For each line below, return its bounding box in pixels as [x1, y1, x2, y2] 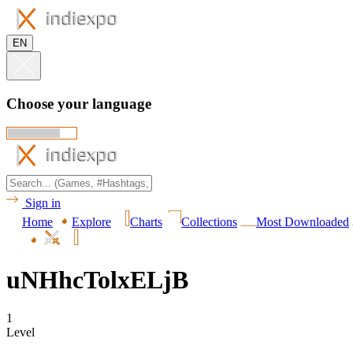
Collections [181, 215, 237, 229]
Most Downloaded [256, 215, 349, 229]
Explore [72, 215, 111, 229]
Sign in [25, 196, 61, 210]
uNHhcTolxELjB [6, 265, 188, 294]
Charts [130, 215, 162, 229]
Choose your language [6, 95, 151, 112]
